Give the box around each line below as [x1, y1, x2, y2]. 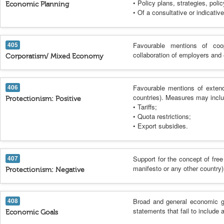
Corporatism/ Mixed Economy [5, 52, 103, 60]
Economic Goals [5, 208, 58, 216]
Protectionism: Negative [5, 165, 84, 174]
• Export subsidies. [133, 121, 188, 130]
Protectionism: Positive [5, 94, 81, 103]
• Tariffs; [133, 102, 157, 111]
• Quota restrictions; [133, 111, 191, 121]
